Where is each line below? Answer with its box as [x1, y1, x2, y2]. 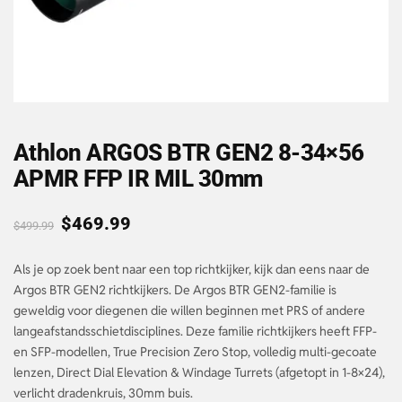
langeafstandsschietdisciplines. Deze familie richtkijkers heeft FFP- [13, 322, 377, 339]
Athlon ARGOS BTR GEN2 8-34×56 [13, 138, 364, 166]
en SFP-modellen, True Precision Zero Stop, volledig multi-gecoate [13, 343, 377, 360]
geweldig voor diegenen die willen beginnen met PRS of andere [13, 301, 365, 319]
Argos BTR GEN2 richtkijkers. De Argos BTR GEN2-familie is [13, 281, 336, 298]
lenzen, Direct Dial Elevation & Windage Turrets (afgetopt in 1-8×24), [13, 363, 385, 380]
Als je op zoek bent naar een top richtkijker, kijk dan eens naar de [13, 260, 370, 277]
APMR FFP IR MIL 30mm [13, 164, 263, 192]
